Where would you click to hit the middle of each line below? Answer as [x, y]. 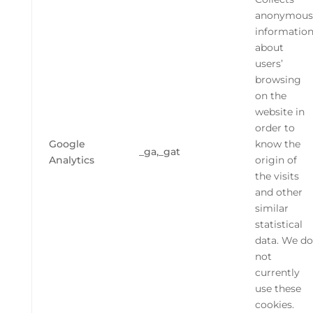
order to [275, 128]
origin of [276, 160]
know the [277, 144]
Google [67, 144]
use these [278, 289]
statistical [278, 225]
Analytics [71, 160]
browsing [278, 80]
